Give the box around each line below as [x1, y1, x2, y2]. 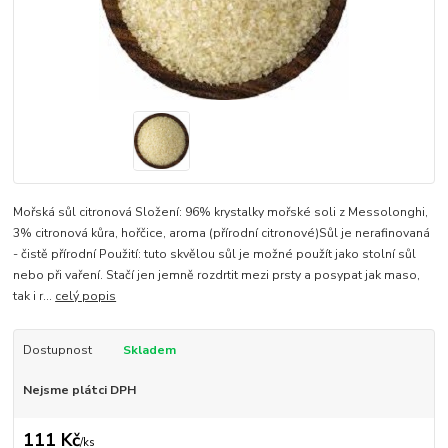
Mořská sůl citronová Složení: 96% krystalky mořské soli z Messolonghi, [13, 203, 429, 220]
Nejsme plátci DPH [22, 381, 136, 398]
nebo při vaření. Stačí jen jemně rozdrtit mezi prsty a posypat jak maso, [13, 266, 421, 283]
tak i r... [13, 287, 56, 304]
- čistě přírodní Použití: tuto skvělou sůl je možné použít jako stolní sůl [13, 245, 417, 262]
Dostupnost [22, 341, 92, 358]
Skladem [122, 341, 176, 358]
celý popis [55, 287, 117, 304]
